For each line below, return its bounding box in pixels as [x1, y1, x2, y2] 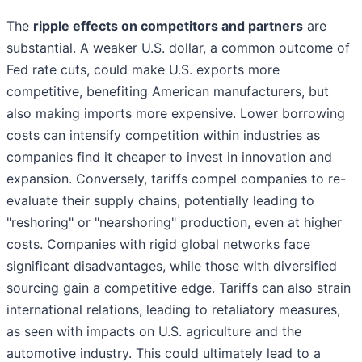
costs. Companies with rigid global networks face [6, 236, 310, 253]
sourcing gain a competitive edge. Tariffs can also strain [6, 280, 351, 297]
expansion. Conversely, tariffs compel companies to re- [6, 170, 346, 187]
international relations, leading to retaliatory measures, [6, 301, 340, 318]
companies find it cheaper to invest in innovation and [6, 149, 332, 166]
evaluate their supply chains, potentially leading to [6, 192, 314, 209]
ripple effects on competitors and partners [33, 18, 303, 35]
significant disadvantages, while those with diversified [6, 258, 337, 275]
